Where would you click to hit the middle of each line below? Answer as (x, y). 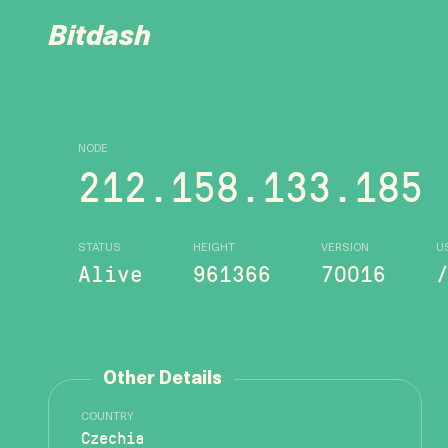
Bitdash (99, 38)
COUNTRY (107, 417)
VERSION (345, 248)
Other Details (162, 379)
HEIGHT (214, 248)
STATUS (99, 248)
